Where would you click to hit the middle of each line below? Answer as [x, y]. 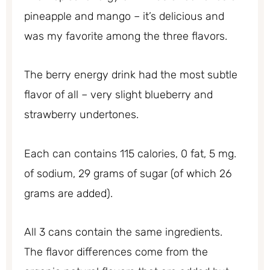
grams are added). [68, 193]
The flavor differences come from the [116, 252]
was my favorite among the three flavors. [126, 36]
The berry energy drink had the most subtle [131, 75]
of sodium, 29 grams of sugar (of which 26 [128, 173]
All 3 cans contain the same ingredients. [125, 232]
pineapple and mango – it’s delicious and [124, 16]
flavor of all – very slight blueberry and [118, 95]
